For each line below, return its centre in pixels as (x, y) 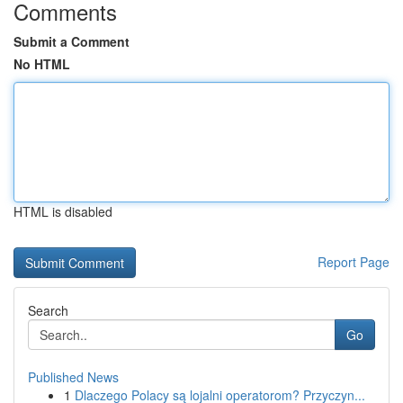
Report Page (354, 262)
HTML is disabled (63, 211)
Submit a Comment (72, 41)
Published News (73, 377)
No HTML (42, 64)
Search (48, 310)
